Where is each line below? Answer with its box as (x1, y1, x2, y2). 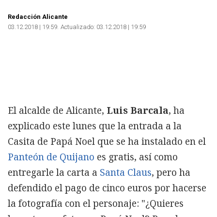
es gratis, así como (94, 150, 178, 163)
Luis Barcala (104, 104, 169, 117)
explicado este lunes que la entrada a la (8, 119, 182, 132)
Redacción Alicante (8, 13, 68, 20)
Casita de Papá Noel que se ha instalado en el (8, 135, 206, 148)
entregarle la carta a (8, 166, 100, 179)
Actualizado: (61, 23, 95, 31)
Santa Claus (100, 166, 152, 179)
